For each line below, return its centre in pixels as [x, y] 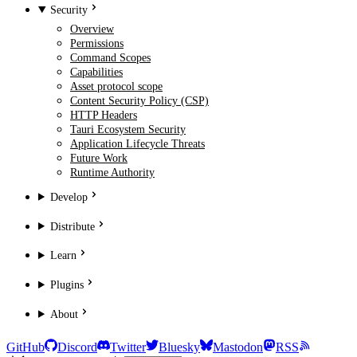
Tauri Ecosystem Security [128, 129]
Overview [92, 29]
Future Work [99, 158]
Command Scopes [110, 58]
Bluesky [179, 347]
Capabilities [96, 72]
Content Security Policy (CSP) [139, 101]
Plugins [67, 285]
